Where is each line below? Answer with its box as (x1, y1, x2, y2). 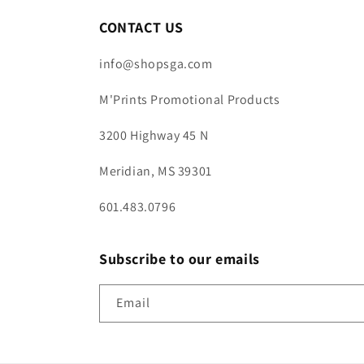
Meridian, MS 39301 (99, 162, 212, 180)
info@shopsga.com (99, 55, 213, 72)
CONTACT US (99, 18, 184, 37)
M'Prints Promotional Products (99, 91, 280, 108)
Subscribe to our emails (99, 249, 260, 268)
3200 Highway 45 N (99, 127, 209, 144)
